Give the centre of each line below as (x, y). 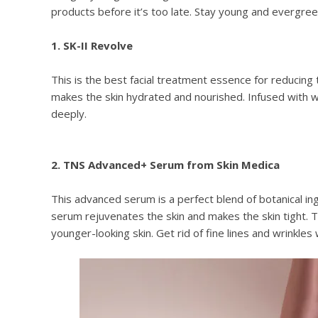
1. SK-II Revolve (92, 46)
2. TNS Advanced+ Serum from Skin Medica (165, 165)
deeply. (69, 114)
